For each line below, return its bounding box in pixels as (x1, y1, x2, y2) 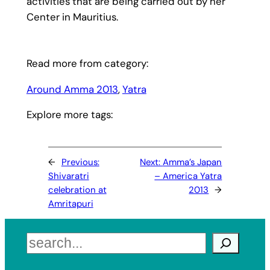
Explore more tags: (26, 108, 113, 122)
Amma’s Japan (163, 156, 222, 169)
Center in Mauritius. (26, 10, 118, 24)
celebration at (48, 184, 107, 196)
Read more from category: (26, 56, 148, 70)
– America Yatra (154, 170, 222, 183)
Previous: (61, 156, 99, 169)
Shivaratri (48, 170, 89, 183)
